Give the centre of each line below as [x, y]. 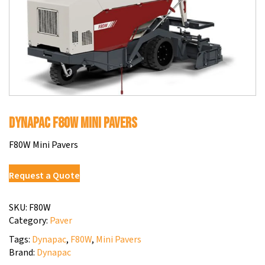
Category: [29, 220]
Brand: [23, 252]
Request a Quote [44, 175]
